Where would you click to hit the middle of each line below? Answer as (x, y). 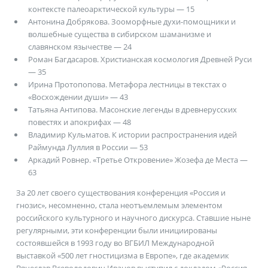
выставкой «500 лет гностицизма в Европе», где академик (122, 256)
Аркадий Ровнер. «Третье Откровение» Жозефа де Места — (138, 160)
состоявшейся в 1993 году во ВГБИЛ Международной (115, 243)
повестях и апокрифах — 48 (79, 122)
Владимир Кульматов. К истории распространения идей (132, 135)
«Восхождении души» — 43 (78, 97)
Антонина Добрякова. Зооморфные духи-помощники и (132, 22)
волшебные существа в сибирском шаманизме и (119, 34)
